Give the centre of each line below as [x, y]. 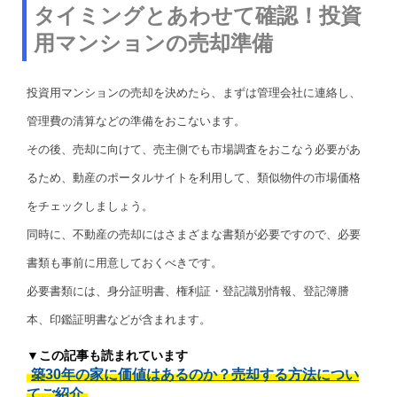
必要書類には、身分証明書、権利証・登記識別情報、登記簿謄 [188, 291]
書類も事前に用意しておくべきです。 [125, 262]
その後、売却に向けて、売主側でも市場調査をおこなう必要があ [194, 149]
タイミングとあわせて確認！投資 [198, 15]
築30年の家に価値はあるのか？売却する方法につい [195, 374]
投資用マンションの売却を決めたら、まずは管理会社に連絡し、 [194, 92]
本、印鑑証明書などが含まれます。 [119, 319]
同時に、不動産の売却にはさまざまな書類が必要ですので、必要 [194, 234]
